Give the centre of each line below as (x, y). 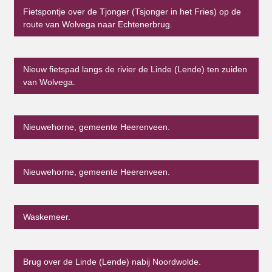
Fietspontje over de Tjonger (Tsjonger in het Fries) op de (132, 12)
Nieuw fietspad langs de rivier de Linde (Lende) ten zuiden (135, 70)
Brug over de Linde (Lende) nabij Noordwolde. (112, 262)
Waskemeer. (46, 217)
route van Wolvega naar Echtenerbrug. (97, 25)
